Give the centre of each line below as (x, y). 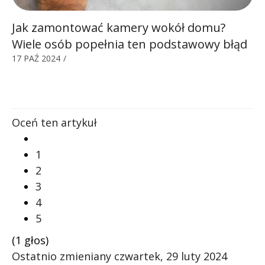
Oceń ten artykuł (54, 122)
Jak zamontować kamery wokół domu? (119, 28)
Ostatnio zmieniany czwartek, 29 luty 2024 (119, 256)
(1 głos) (30, 240)
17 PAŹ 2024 (36, 58)
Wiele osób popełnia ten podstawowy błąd (130, 44)
